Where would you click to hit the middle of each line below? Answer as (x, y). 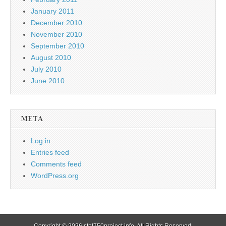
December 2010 (56, 23)
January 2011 (52, 11)
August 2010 (51, 58)
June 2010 (48, 81)
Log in (41, 141)
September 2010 (58, 46)
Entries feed (50, 152)
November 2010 (56, 34)
